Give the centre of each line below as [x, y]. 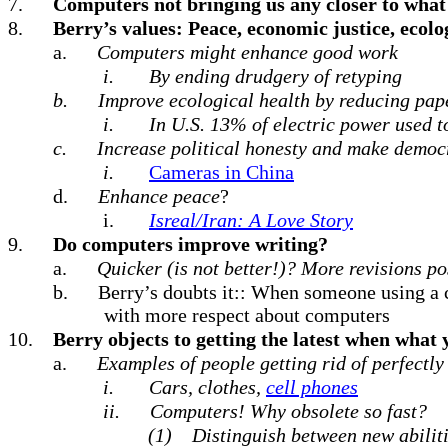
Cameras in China [221, 172]
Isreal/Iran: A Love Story [251, 220]
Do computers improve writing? [190, 244]
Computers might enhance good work [247, 52]
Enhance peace [159, 196]
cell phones [312, 387]
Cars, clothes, [207, 387]
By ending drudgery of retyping [275, 76]
